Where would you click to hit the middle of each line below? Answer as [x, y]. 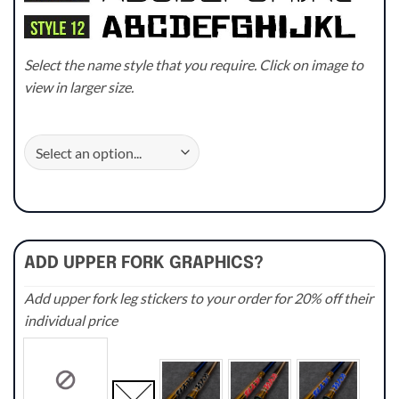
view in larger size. [79, 86]
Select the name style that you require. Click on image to [194, 64]
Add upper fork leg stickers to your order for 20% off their [199, 298]
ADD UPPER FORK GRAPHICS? [144, 264]
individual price [71, 321]
